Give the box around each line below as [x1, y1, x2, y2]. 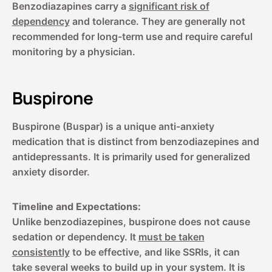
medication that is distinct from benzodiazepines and [12, 135, 259, 148]
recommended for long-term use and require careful [12, 30, 253, 42]
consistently [12, 245, 70, 258]
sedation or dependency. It [12, 230, 138, 243]
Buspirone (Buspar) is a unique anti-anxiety [12, 120, 214, 132]
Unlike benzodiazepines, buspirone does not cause [12, 215, 250, 228]
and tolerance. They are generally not [69, 15, 245, 27]
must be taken [138, 230, 205, 243]
